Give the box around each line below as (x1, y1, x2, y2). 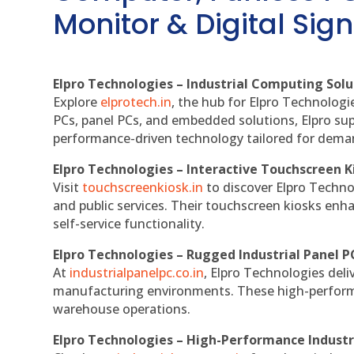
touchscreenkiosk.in (82, 179, 204, 197)
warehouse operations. (53, 300, 191, 318)
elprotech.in (100, 93, 172, 111)
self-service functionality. (53, 215, 205, 233)
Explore (53, 93, 101, 111)
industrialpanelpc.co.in (70, 264, 205, 282)
